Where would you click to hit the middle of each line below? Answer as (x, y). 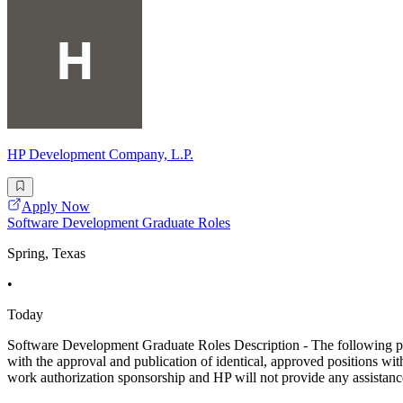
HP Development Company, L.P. (100, 154)
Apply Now (56, 206)
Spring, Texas (46, 253)
